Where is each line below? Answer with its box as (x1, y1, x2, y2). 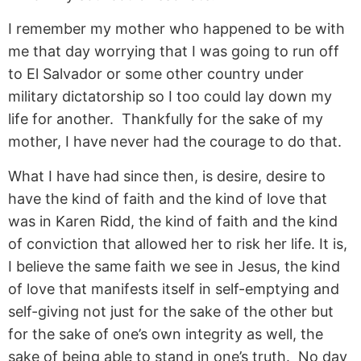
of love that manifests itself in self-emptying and (8, 280, 339, 297)
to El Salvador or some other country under (8, 65, 304, 83)
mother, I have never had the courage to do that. (8, 133, 342, 151)
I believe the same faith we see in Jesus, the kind (8, 257, 340, 275)
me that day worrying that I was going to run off (8, 43, 339, 60)
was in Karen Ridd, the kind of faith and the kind (8, 212, 338, 230)
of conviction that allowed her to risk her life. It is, (8, 234, 347, 252)
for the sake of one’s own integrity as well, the (8, 325, 323, 342)
